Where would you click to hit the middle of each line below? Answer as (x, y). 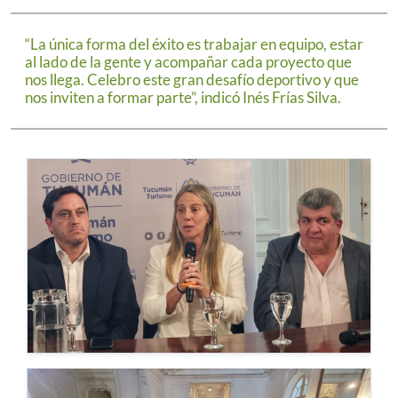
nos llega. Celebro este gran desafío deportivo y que (192, 79)
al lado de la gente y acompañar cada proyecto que (188, 61)
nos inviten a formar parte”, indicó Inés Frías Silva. (183, 97)
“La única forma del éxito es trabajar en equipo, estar (194, 44)
